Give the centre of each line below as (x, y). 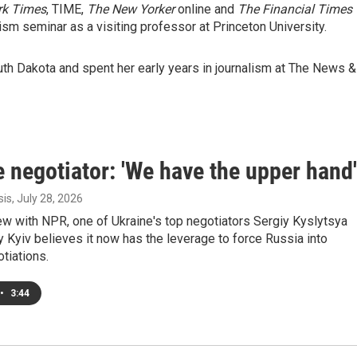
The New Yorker (131, 9)
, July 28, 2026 (47, 198)
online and (206, 9)
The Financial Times (295, 9)
